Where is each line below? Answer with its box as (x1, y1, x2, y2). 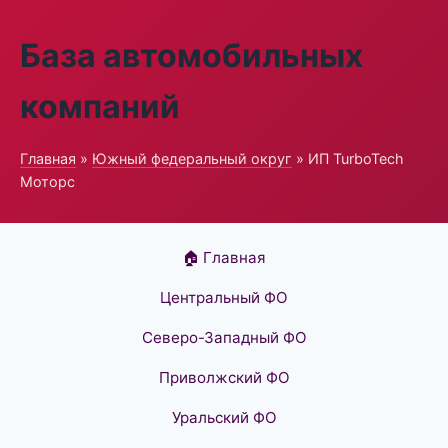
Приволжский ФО (158, 368, 290, 387)
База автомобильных (20, 36, 363, 75)
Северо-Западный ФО (141, 328, 307, 347)
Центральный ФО (160, 288, 288, 307)
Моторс (20, 173, 75, 190)
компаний (20, 87, 180, 126)
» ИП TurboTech (292, 150, 404, 167)
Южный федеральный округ (92, 150, 292, 167)
